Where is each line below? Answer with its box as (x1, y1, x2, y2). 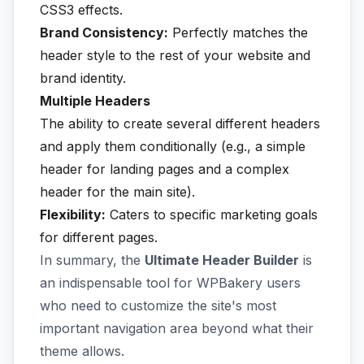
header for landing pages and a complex (40, 161, 289, 177)
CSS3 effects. (40, 2, 123, 18)
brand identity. (40, 70, 126, 86)
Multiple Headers (40, 93, 150, 109)
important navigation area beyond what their (40, 320, 314, 336)
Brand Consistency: (40, 24, 168, 41)
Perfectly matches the (168, 24, 308, 41)
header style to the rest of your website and (40, 47, 310, 63)
